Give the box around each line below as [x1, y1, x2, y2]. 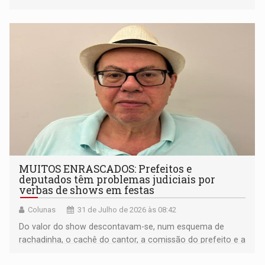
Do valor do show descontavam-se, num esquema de [19, 221, 225, 231]
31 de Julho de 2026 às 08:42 [77, 205, 177, 214]
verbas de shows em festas [19, 183, 155, 197]
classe [19, 4, 44, 14]
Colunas [28, 205, 56, 214]
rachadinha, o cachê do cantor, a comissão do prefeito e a [19, 234, 246, 244]
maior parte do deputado [19, 247, 116, 257]
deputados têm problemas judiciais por [19, 172, 216, 186]
